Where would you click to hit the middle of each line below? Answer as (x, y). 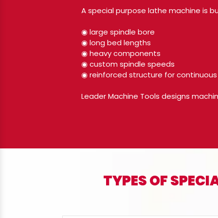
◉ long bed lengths (116, 43)
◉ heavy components (121, 53)
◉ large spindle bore (118, 32)
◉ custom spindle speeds (128, 64)
